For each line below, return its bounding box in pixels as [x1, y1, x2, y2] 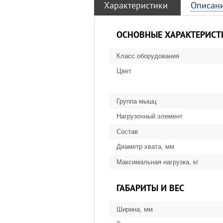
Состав [116, 127, 138, 135]
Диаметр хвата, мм [116, 143, 174, 151]
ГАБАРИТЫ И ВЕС [116, 182, 184, 194]
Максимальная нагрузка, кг [116, 158, 199, 166]
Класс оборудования [116, 52, 179, 60]
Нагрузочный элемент [116, 112, 183, 120]
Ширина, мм [116, 205, 153, 213]
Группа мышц [116, 97, 156, 105]
